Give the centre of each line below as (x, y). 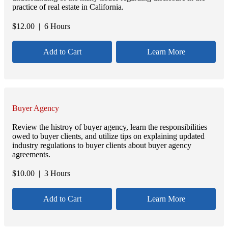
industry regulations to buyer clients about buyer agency (102, 145)
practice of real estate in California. (68, 7)
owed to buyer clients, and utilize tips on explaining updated (108, 136)
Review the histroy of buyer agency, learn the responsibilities (110, 127)
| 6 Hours (52, 26)
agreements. (31, 154)
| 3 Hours (52, 174)
